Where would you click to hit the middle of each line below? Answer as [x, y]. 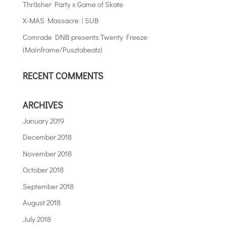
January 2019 [43, 120]
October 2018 [43, 170]
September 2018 [48, 186]
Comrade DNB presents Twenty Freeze [85, 37]
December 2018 [47, 137]
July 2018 [37, 219]
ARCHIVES [43, 105]
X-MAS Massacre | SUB [61, 20]
